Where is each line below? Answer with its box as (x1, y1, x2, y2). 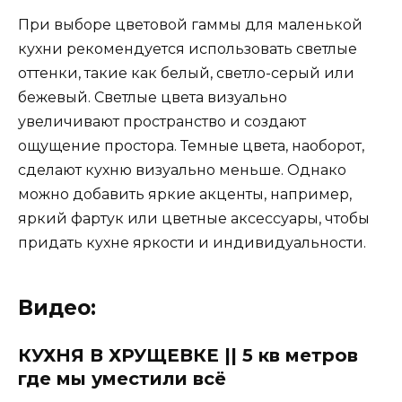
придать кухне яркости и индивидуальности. (18, 233, 366, 251)
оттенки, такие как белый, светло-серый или (18, 64, 354, 82)
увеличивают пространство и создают (18, 112, 306, 130)
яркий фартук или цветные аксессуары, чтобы (18, 209, 370, 227)
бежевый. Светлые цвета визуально (18, 88, 287, 106)
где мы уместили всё (18, 367, 226, 389)
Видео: (18, 294, 96, 320)
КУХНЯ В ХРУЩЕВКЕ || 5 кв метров (18, 344, 358, 366)
